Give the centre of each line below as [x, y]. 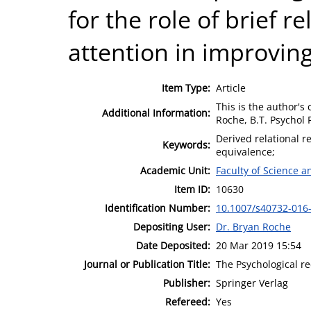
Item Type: [186, 87]
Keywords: [186, 144]
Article [231, 87]
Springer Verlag [252, 283]
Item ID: [192, 189]
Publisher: [187, 283]
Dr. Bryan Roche [253, 226]
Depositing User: [172, 226]
